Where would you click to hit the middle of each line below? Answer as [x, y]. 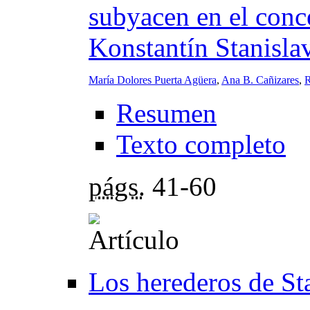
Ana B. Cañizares [260, 80]
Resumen [166, 113]
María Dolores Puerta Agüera [153, 80]
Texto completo [201, 144]
